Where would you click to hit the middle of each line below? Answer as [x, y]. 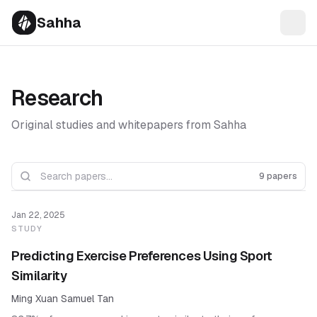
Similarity [39, 276]
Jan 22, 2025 [38, 215]
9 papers [278, 176]
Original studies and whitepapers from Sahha [129, 125]
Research [57, 98]
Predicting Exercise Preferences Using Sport [142, 256]
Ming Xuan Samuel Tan [63, 299]
